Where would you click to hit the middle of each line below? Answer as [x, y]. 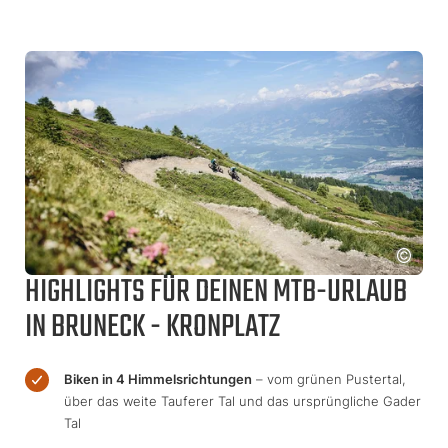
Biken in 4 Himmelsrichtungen [158, 378]
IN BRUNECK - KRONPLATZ [152, 327]
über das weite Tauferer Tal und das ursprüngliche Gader [242, 400]
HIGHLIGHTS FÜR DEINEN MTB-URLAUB [216, 292]
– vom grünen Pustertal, [329, 378]
